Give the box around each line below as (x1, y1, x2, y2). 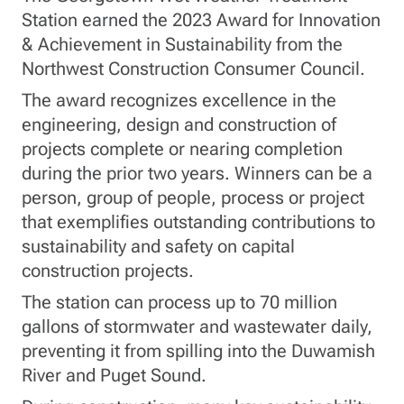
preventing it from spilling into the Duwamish (22, 340, 375, 362)
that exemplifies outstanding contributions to (22, 211, 375, 233)
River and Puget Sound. (22, 364, 207, 386)
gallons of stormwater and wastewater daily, (22, 316, 372, 337)
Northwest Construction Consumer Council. (22, 58, 365, 79)
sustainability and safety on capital (22, 235, 295, 257)
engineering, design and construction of (22, 114, 336, 135)
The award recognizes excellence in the (22, 89, 336, 111)
